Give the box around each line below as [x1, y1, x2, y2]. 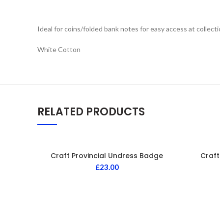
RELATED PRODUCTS [37, 104, 145, 119]
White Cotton [37, 45, 81, 54]
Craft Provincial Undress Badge [51, 150, 163, 161]
